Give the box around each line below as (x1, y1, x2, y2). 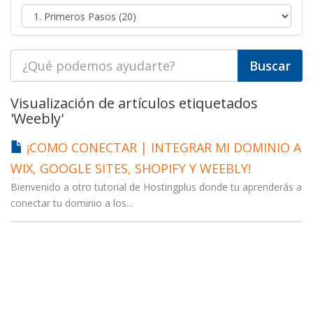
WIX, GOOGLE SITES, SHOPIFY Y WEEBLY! (10, 159, 251, 177)
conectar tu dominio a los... (10, 196, 133, 210)
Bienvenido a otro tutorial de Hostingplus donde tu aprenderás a (10, 180, 302, 194)
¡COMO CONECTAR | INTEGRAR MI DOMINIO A (23, 138, 301, 156)
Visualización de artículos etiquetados (10, 93, 258, 112)
